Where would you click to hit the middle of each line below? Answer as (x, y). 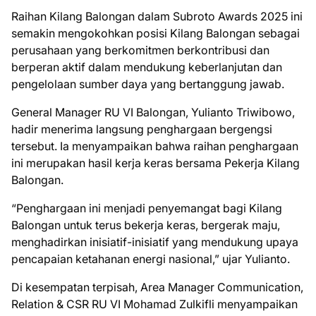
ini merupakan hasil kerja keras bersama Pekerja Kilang (156, 163)
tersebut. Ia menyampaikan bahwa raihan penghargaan (155, 146)
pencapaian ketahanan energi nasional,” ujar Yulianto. (151, 259)
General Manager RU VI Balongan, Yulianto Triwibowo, (153, 112)
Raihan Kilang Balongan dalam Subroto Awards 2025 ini (157, 16)
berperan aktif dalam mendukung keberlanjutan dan (147, 67)
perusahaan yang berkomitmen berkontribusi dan (140, 50)
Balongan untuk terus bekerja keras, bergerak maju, (146, 225)
